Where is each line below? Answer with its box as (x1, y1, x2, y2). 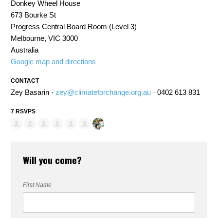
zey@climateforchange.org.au (55, 88, 151, 97)
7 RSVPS (11, 108, 36, 115)
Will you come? (23, 153, 82, 167)
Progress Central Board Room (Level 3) (11, 22, 137, 31)
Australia (11, 46, 39, 54)
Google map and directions (11, 57, 96, 66)
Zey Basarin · (11, 88, 56, 97)
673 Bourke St (11, 11, 56, 19)
